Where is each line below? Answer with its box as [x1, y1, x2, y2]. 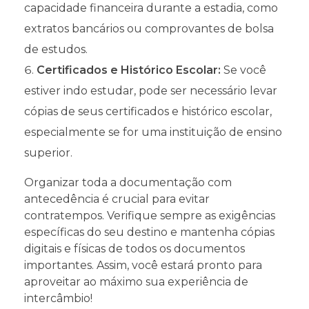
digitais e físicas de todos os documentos [24, 241, 245, 255]
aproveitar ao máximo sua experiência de [24, 275, 248, 288]
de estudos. [24, 42, 88, 56]
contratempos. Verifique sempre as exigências [24, 208, 275, 222]
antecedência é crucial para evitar [24, 192, 210, 206]
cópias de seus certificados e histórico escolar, [24, 104, 272, 118]
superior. [24, 146, 72, 159]
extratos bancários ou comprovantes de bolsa [24, 21, 274, 35]
